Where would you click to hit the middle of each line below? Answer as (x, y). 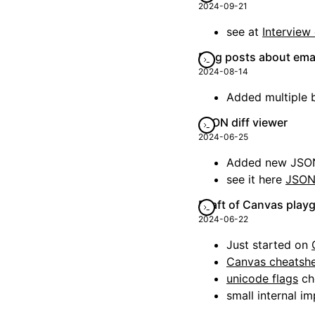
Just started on (269, 245)
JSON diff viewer (243, 122)
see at (244, 32)
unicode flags (262, 278)
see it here (256, 179)
